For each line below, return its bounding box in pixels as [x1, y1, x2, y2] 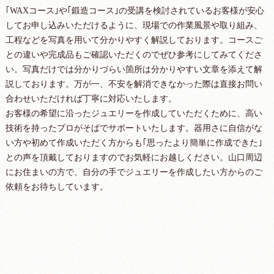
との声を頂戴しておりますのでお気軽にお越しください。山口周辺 [5, 153, 262, 163]
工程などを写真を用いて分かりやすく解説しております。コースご [5, 35, 262, 45]
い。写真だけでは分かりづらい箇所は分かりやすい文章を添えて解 [5, 65, 262, 75]
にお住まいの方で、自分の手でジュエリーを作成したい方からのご [5, 168, 262, 177]
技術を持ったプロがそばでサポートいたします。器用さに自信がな [5, 124, 262, 133]
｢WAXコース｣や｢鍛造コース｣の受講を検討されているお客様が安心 [5, 6, 264, 16]
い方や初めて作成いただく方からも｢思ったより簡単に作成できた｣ [5, 138, 262, 148]
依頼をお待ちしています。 [5, 182, 108, 192]
